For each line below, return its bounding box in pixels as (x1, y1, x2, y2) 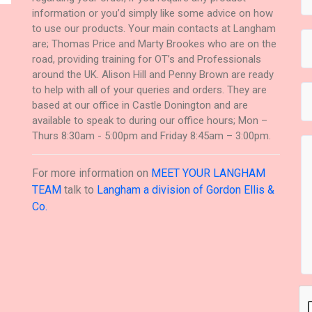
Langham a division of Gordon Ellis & (97, 182, 275, 196)
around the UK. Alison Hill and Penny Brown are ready (32, 68, 274, 81)
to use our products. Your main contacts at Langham (32, 22, 276, 35)
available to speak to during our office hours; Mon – (32, 114, 268, 127)
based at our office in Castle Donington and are (32, 98, 249, 111)
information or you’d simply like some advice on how (32, 6, 274, 19)
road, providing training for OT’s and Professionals (32, 52, 262, 65)
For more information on (32, 166, 152, 180)
